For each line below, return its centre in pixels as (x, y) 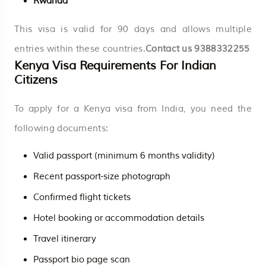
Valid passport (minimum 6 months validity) (124, 156)
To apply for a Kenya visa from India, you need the (133, 109)
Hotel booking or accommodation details (119, 218)
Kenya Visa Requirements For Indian (115, 65)
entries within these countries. (80, 49)
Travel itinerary (65, 239)
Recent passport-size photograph (102, 176)
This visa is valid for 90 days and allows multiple (133, 29)
